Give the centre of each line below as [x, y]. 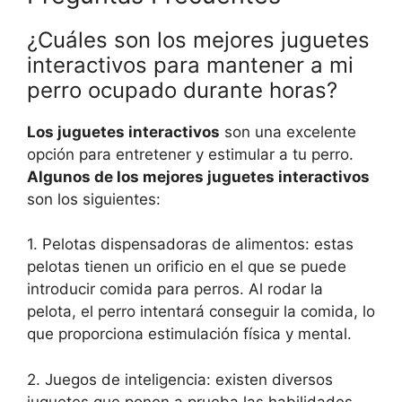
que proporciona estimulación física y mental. [189, 334]
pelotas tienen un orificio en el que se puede [187, 267]
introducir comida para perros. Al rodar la [175, 289]
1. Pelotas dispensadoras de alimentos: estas [190, 245]
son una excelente [288, 131]
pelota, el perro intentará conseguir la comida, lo [201, 312]
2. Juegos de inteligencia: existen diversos [180, 379]
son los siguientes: [94, 199]
